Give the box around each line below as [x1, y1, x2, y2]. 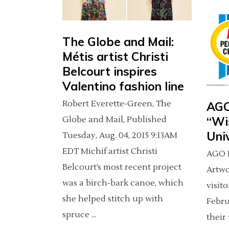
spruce [62, 210, 91, 220]
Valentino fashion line [62, 79, 184, 94]
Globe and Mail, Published [62, 114, 167, 125]
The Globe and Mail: [62, 34, 174, 50]
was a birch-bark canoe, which [62, 178, 184, 189]
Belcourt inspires [62, 64, 157, 79]
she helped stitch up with [62, 194, 163, 204]
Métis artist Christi [62, 49, 168, 64]
